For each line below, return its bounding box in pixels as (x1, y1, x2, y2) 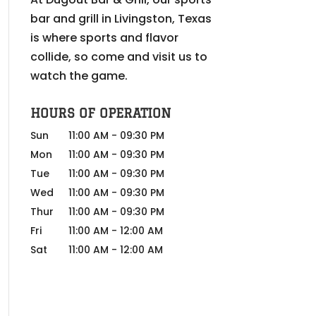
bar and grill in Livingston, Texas (30, 11, 212, 27)
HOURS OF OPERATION (30, 106, 171, 120)
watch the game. (30, 68, 128, 84)
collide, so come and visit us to (30, 49, 207, 65)
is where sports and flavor (30, 30, 178, 46)
